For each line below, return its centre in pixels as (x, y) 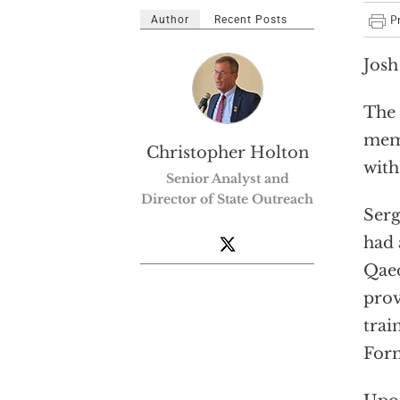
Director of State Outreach (227, 199)
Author (170, 20)
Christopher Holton (227, 153)
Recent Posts (251, 20)
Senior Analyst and (227, 179)
